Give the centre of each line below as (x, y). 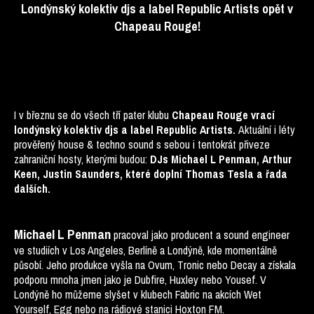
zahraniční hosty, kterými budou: (82, 159)
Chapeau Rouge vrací (223, 115)
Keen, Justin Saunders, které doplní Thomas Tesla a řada (151, 174)
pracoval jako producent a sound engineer (202, 235)
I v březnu (34, 115)
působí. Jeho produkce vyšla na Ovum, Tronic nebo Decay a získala (155, 265)
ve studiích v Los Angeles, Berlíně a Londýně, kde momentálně (145, 250)
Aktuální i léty (267, 130)
